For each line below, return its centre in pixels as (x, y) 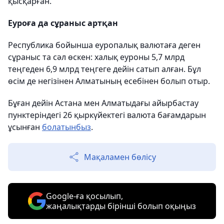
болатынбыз (66, 127)
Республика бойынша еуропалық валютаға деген (104, 45)
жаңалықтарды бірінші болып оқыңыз (121, 206)
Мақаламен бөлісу (120, 157)
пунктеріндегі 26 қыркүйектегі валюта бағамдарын (107, 115)
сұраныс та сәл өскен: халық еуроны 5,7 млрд (96, 57)
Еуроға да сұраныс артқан (63, 23)
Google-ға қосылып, (84, 196)
